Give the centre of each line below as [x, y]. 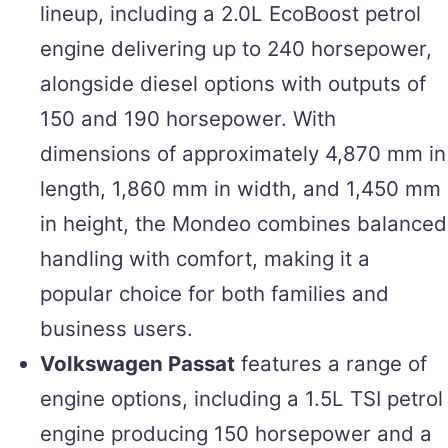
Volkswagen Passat [137, 363]
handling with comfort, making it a [205, 258]
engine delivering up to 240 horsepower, [236, 48]
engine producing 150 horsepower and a [236, 433]
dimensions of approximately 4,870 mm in [243, 153]
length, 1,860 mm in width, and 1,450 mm [240, 188]
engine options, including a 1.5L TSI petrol [241, 398]
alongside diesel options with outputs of [233, 83]
